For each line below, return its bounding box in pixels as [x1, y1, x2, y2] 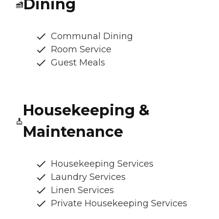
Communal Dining [51, 31, 133, 42]
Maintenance [22, 123, 123, 141]
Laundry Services [51, 172, 126, 183]
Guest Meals [51, 57, 105, 68]
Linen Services [51, 185, 114, 196]
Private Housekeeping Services [51, 198, 187, 209]
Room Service [51, 44, 111, 55]
